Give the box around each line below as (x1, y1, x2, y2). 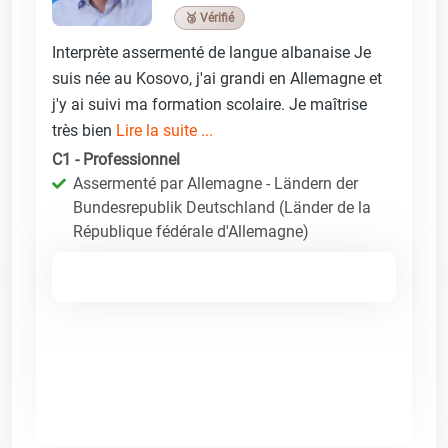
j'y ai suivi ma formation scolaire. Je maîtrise (52, 94, 367, 114)
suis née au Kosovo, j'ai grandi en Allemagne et (52, 68, 382, 88)
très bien (52, 120, 116, 140)
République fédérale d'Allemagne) (73, 221, 309, 241)
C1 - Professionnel (52, 149, 180, 169)
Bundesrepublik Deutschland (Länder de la (73, 197, 371, 217)
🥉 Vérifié (185, 10, 234, 25)
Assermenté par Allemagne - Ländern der (73, 173, 358, 193)
